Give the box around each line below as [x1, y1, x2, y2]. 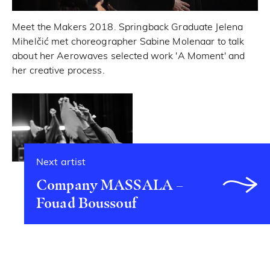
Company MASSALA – [36, 175, 184, 193]
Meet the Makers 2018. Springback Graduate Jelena [12, 23, 243, 33]
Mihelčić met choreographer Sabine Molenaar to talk [12, 37, 245, 48]
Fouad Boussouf [36, 193, 137, 212]
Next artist [36, 157, 86, 168]
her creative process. [12, 66, 105, 77]
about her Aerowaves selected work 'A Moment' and [12, 52, 245, 62]
